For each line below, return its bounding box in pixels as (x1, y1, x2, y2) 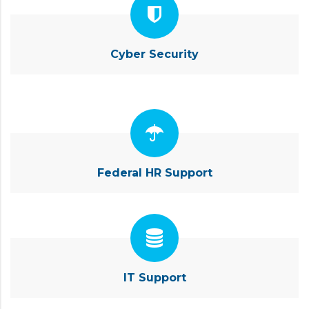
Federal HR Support (97, 166, 212, 179)
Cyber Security (110, 47, 199, 61)
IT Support (123, 270, 186, 284)
